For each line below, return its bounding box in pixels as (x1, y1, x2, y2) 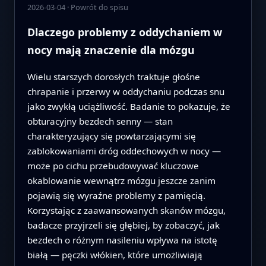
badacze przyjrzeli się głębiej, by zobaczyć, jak (27, 218, 220, 231)
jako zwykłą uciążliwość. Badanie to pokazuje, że (27, 100, 230, 112)
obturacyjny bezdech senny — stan (27, 115, 173, 127)
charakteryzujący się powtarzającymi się (27, 129, 196, 142)
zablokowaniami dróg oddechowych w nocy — (27, 144, 221, 157)
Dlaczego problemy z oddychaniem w (27, 24, 222, 39)
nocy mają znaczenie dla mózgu (27, 42, 195, 57)
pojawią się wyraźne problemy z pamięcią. (27, 189, 205, 201)
